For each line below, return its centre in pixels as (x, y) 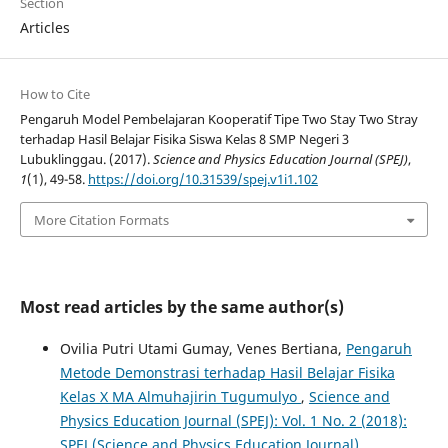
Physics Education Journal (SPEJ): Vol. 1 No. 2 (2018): (233, 420)
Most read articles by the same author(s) (181, 306)
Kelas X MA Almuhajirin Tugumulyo (180, 396)
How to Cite (54, 94)
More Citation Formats (101, 219)
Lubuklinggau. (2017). (86, 159)
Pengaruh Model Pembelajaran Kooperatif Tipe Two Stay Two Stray (218, 119)
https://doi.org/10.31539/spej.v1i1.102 (202, 179)
